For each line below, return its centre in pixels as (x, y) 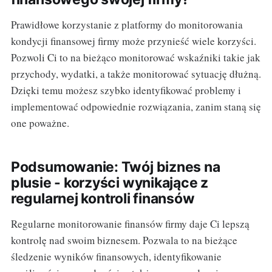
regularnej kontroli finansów (103, 199)
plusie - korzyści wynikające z (110, 183)
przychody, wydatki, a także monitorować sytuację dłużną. (136, 74)
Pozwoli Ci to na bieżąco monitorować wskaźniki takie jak (135, 58)
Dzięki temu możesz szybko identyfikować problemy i (126, 90)
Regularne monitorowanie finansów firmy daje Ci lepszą (130, 224)
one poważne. (40, 123)
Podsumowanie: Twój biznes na (115, 167)
